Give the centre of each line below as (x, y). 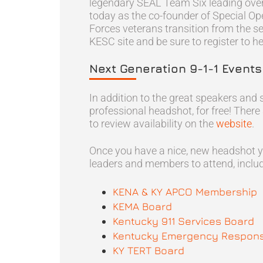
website (234, 124)
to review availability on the (153, 124)
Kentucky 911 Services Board (183, 221)
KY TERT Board (149, 250)
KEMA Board (142, 206)
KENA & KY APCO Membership (185, 192)
